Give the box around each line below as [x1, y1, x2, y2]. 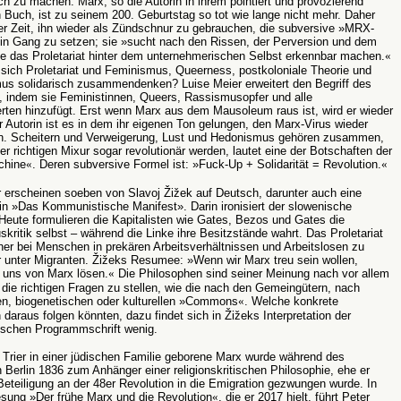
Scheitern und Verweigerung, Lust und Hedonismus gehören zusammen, [11, 131, 384, 144]
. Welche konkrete [244, 294, 338, 308]
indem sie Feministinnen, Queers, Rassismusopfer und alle [6, 90, 312, 104]
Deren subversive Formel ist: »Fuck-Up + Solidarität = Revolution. [39, 158, 381, 171]
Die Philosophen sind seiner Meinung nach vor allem [115, 267, 389, 280]
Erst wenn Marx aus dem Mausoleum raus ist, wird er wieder [80, 104, 393, 117]
